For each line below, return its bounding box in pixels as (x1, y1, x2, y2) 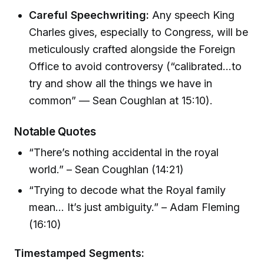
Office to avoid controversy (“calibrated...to (29, 60, 242, 72)
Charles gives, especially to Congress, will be (29, 25, 249, 38)
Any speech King (149, 8, 235, 21)
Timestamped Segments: (14, 246, 144, 259)
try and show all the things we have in (29, 77, 213, 90)
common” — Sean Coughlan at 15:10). (29, 94, 213, 107)
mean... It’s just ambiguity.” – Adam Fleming (29, 200, 240, 213)
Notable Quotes (14, 125, 96, 139)
